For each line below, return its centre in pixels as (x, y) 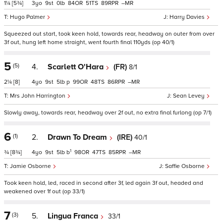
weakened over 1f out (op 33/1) (44, 192)
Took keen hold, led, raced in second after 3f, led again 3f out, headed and (104, 183)
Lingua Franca (74, 216)
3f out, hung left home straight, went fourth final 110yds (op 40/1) (89, 42)
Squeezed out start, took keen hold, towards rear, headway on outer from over (109, 34)
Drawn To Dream (78, 137)
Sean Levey (190, 96)
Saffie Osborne (186, 166)
